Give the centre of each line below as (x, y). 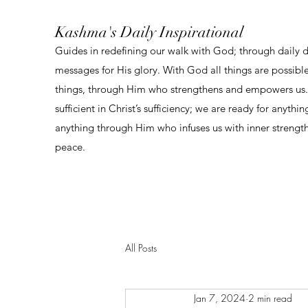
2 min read (270, 298)
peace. (70, 147)
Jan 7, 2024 (220, 298)
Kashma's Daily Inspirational (149, 32)
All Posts (141, 247)
